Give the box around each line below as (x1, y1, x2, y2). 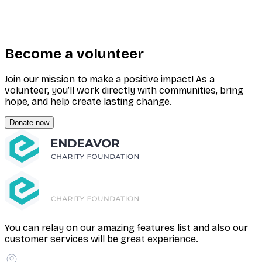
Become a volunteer (5, 45, 144, 62)
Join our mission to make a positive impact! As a (5, 73, 215, 85)
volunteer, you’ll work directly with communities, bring (5, 84, 243, 96)
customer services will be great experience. (5, 233, 198, 244)
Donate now (9, 118, 49, 127)
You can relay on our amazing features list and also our (5, 222, 248, 233)
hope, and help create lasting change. (5, 95, 172, 107)
